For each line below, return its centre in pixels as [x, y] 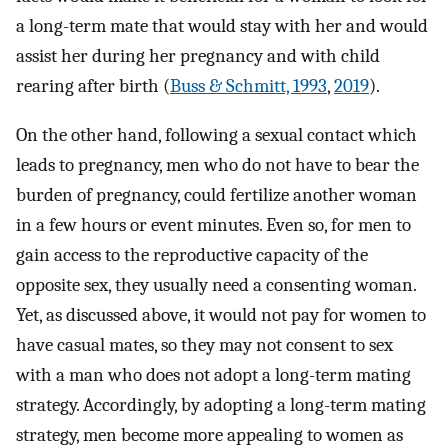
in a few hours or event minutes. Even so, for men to [213, 224]
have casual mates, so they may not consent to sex [204, 344]
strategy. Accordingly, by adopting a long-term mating [221, 404]
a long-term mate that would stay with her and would [222, 26]
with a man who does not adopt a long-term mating [213, 374]
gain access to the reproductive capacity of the [192, 254]
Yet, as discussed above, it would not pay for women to [221, 314]
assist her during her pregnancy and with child [198, 56]
